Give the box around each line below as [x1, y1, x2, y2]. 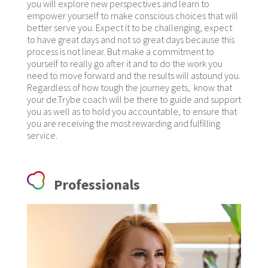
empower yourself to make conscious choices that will [26, 9, 238, 22]
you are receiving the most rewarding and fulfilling [26, 117, 220, 129]
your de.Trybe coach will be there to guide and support [26, 93, 241, 105]
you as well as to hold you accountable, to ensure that [26, 105, 237, 117]
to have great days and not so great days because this [26, 33, 234, 45]
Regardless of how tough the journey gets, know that [26, 81, 232, 93]
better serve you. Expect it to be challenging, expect [26, 21, 232, 33]
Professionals [53, 175, 140, 194]
